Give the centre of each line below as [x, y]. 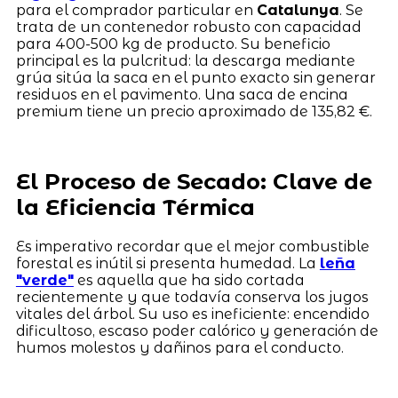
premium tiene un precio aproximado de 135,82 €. [194, 111]
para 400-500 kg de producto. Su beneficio [173, 44]
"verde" [44, 280]
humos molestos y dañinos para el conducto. [179, 347]
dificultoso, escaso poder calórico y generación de [197, 330]
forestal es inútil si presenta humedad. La [167, 263]
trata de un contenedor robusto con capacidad [188, 27]
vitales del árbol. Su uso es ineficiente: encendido [192, 314]
